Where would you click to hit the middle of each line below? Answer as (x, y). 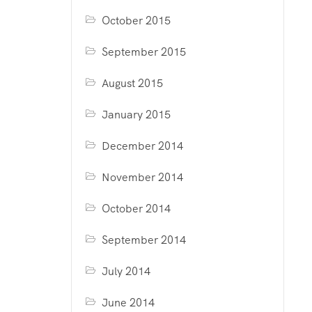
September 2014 (144, 240)
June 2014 (128, 303)
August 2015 (133, 83)
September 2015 (144, 52)
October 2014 (136, 209)
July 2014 (126, 271)
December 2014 (143, 146)
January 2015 (136, 115)
